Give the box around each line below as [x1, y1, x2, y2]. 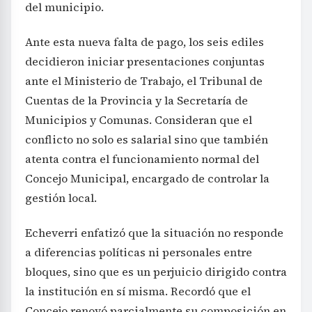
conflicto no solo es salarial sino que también [25, 132, 268, 148]
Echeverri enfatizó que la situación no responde [25, 225, 283, 241]
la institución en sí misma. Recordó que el [25, 283, 251, 299]
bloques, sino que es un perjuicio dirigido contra [25, 264, 287, 280]
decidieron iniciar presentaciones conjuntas [25, 54, 265, 70]
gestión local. [25, 190, 97, 206]
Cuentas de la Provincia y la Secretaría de [25, 93, 248, 109]
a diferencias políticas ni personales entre [25, 244, 252, 260]
